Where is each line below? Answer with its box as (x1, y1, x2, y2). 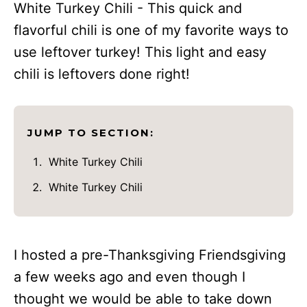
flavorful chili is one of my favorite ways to (14, 21, 288, 38)
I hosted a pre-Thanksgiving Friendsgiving (14, 246, 286, 263)
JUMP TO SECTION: (27, 125, 154, 139)
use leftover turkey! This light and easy (14, 43, 267, 60)
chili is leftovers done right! (14, 65, 190, 82)
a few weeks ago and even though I (14, 268, 245, 285)
